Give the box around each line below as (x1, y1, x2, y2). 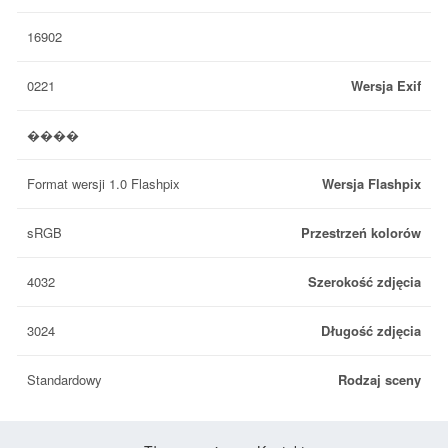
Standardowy (27, 370, 102, 389)
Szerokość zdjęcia (308, 272, 421, 291)
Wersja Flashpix (322, 174, 421, 193)
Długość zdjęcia (321, 321, 421, 340)
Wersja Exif (351, 76, 421, 95)
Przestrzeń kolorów (301, 223, 421, 242)
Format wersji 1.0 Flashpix (27, 174, 180, 193)
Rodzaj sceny (338, 370, 421, 389)
